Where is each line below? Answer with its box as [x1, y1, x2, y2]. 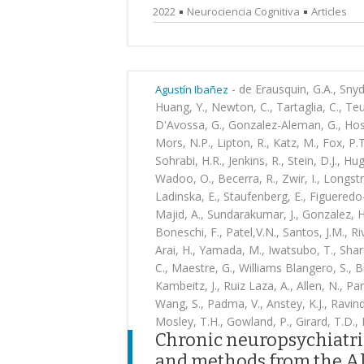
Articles [311, 4, 347, 19]
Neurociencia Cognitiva [187, 4, 300, 19]
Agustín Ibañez [155, 82, 228, 97]
